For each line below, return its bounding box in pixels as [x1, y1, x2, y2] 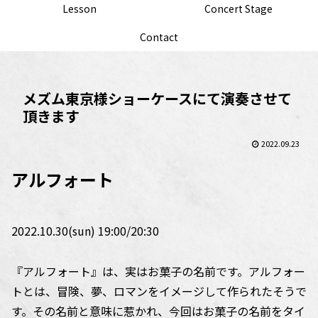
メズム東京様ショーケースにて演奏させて [23, 88, 292, 109]
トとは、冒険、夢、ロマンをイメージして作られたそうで [11, 282, 307, 300]
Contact [140, 30, 178, 44]
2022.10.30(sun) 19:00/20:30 [11, 221, 159, 239]
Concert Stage [204, 1, 273, 16]
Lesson [62, 1, 97, 16]
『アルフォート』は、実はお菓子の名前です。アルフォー [11, 262, 305, 280]
